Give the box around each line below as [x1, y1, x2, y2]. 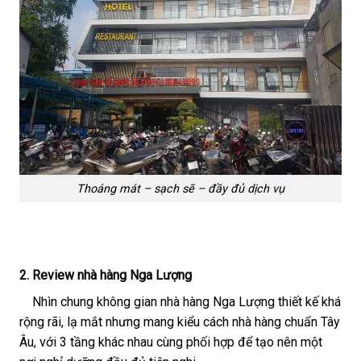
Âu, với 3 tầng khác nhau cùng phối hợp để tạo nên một [19, 334, 322, 351]
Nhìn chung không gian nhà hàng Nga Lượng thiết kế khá [19, 294, 341, 310]
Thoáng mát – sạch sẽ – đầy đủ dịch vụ [77, 181, 284, 196]
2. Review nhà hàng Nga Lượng [19, 268, 192, 284]
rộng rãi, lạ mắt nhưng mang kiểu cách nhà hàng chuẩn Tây [19, 314, 340, 330]
